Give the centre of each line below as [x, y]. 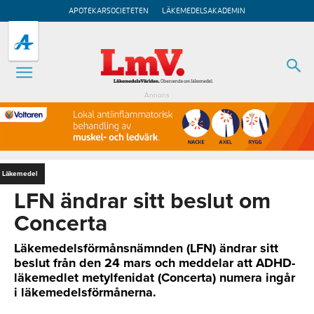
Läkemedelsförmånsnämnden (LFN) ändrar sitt [146, 248]
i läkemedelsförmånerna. [85, 292]
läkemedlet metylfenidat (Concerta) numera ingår [155, 277]
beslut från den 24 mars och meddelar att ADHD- [155, 262]
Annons [157, 95]
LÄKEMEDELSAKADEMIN [204, 11]
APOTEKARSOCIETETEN [109, 11]
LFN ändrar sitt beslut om [142, 201]
